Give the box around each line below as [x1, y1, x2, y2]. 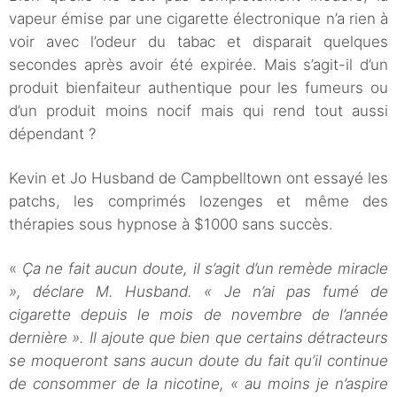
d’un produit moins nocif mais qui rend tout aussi [9, 102, 388, 121]
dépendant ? [9, 125, 96, 144]
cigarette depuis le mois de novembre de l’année [9, 306, 388, 324]
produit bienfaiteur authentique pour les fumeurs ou [9, 79, 388, 97]
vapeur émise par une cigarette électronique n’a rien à [9, 10, 388, 28]
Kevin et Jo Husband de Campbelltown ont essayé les [9, 169, 388, 188]
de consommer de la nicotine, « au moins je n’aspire [9, 375, 388, 393]
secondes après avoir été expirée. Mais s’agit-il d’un [9, 56, 388, 74]
